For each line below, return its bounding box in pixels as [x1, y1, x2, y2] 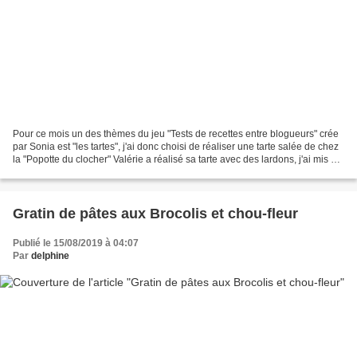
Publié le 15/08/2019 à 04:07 [13, 237, 139, 249]
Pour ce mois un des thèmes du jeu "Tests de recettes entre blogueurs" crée [13, 128, 339, 140]
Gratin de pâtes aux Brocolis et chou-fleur [13, 206, 298, 222]
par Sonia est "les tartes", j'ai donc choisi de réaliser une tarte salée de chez [13, 141, 339, 153]
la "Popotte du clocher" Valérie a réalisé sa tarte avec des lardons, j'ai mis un [13, 154, 342, 166]
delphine [31, 250, 69, 262]
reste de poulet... [13, 167, 84, 178]
